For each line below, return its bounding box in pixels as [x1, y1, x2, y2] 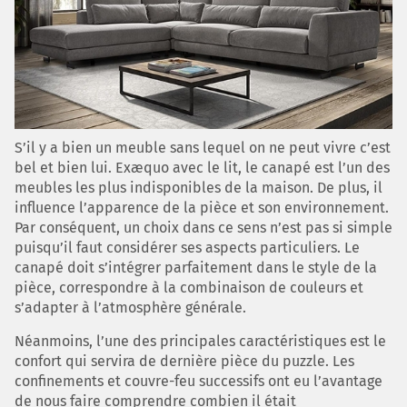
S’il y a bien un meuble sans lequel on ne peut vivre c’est [15, 139, 391, 157]
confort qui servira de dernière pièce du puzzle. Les [15, 352, 354, 371]
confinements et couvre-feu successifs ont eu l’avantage [15, 372, 382, 391]
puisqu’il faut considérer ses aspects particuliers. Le [15, 239, 360, 257]
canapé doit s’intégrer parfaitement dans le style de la [15, 259, 377, 277]
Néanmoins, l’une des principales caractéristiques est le [15, 333, 386, 351]
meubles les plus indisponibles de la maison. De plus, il [15, 179, 382, 197]
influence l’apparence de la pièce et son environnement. [15, 199, 389, 217]
